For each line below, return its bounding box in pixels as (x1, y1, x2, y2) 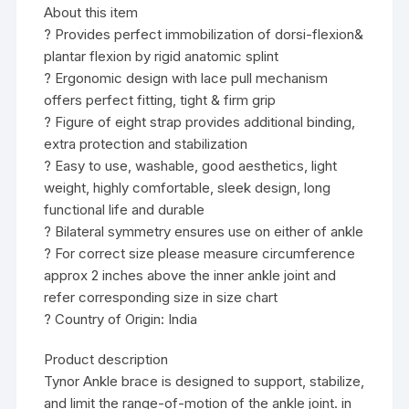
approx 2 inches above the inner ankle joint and (44, 267, 337, 285)
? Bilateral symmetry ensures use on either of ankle (44, 223, 364, 241)
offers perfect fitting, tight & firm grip (44, 91, 277, 110)
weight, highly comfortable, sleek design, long (44, 179, 331, 197)
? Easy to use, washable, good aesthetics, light (44, 157, 338, 175)
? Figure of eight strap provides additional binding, (44, 113, 356, 131)
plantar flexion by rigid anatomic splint (44, 47, 279, 66)
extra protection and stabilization (44, 135, 248, 153)
